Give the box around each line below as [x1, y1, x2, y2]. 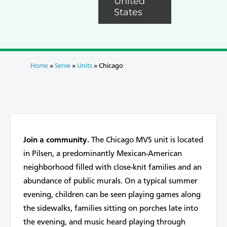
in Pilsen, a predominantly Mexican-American [23, 150, 182, 159]
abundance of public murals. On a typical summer [23, 177, 198, 186]
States [114, 6, 142, 18]
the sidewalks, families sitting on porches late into [23, 205, 198, 213]
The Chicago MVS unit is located [89, 136, 203, 145]
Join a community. [23, 136, 89, 145]
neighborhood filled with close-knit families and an [23, 164, 202, 172]
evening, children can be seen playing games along [23, 191, 201, 200]
